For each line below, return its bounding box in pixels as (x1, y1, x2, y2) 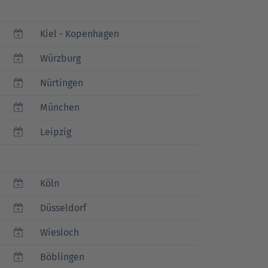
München (40, 102, 80, 113)
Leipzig (40, 126, 71, 138)
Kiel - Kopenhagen (40, 28, 119, 39)
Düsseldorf (40, 202, 86, 214)
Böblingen (40, 251, 84, 263)
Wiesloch (40, 227, 79, 238)
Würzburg (40, 53, 81, 64)
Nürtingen (40, 77, 83, 89)
